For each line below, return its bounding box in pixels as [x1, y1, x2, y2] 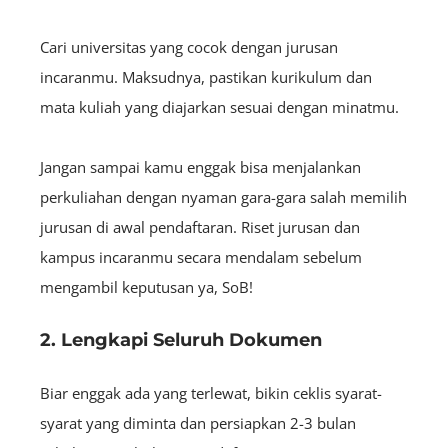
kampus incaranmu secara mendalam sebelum [40, 247, 362, 268]
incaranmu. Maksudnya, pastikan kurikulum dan [40, 67, 372, 88]
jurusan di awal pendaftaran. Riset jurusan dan [40, 217, 360, 238]
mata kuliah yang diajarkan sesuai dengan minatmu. [40, 97, 403, 118]
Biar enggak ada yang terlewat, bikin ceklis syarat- [40, 383, 382, 404]
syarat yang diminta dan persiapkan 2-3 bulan [40, 413, 356, 434]
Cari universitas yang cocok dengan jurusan [40, 37, 338, 58]
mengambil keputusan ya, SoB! [40, 277, 253, 298]
